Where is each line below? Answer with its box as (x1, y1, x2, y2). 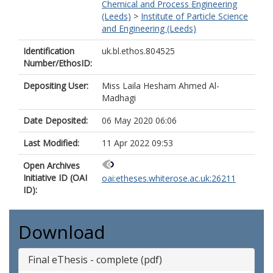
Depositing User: (23, 80, 88, 91)
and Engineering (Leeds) (102, 23, 196, 34)
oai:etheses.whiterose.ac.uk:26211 (102, 172, 236, 185)
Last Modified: (23, 137, 79, 149)
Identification (23, 45, 74, 57)
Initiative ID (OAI (23, 172, 87, 183)
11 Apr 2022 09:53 (102, 137, 173, 149)
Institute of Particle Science (141, 10, 248, 22)
